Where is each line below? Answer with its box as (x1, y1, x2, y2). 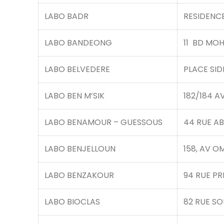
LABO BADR (44, 10, 88, 22)
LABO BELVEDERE (44, 63, 110, 75)
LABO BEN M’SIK (44, 90, 104, 101)
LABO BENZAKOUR (44, 169, 114, 181)
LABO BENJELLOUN (44, 143, 115, 154)
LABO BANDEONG (44, 37, 112, 48)
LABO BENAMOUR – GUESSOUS (44, 116, 162, 128)
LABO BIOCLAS (44, 196, 100, 207)
